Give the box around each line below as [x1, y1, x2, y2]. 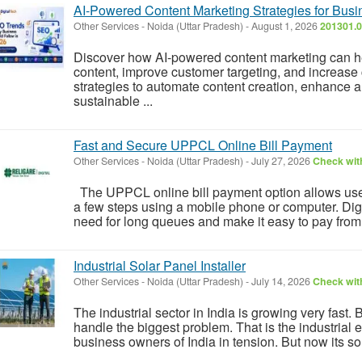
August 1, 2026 [249, 18, 320, 33]
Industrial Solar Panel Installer [74, 255, 246, 275]
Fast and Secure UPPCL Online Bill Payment [74, 135, 332, 154]
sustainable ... [74, 90, 153, 110]
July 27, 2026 [249, 153, 313, 168]
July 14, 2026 [249, 273, 313, 288]
